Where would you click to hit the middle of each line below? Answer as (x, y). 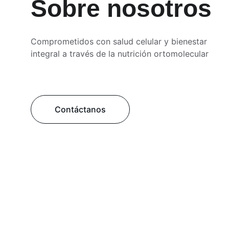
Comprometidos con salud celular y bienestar (120, 41)
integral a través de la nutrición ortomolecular (120, 54)
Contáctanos (80, 109)
